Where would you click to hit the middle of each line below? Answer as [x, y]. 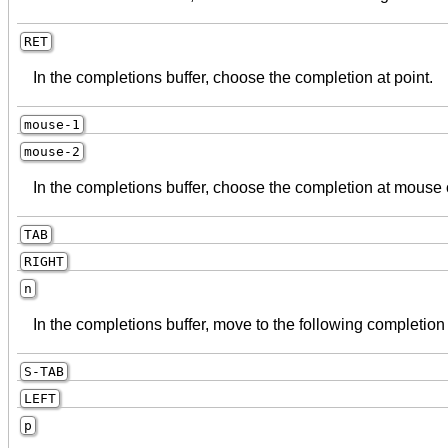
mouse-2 [52, 151]
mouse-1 [52, 124]
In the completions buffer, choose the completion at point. [233, 77]
